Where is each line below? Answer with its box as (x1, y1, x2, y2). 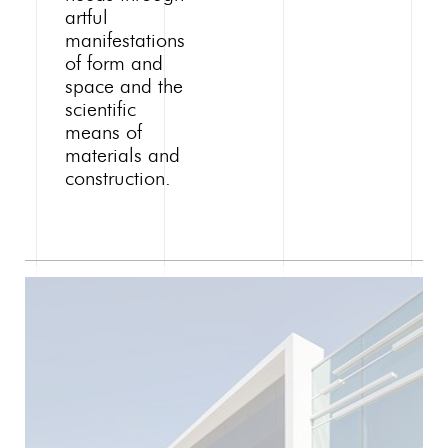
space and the (64, 77, 183, 98)
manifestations (64, 31, 185, 52)
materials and (64, 146, 180, 167)
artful (64, 8, 108, 29)
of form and (64, 54, 163, 75)
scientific (64, 100, 136, 121)
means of (64, 123, 142, 144)
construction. (64, 169, 171, 190)
